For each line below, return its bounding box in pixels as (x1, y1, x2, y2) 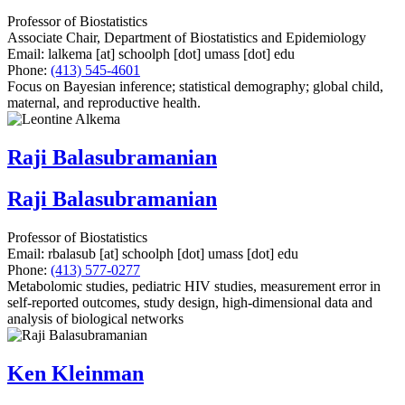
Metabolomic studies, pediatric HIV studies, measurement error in (7, 278, 381, 295)
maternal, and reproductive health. (7, 94, 201, 110)
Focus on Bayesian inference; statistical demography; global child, (7, 78, 383, 94)
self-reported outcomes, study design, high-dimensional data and (7, 295, 372, 311)
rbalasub (48, 246, 96, 262)
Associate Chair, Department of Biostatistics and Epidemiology (7, 29, 366, 45)
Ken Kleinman (7, 362, 144, 386)
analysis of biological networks (7, 311, 184, 327)
